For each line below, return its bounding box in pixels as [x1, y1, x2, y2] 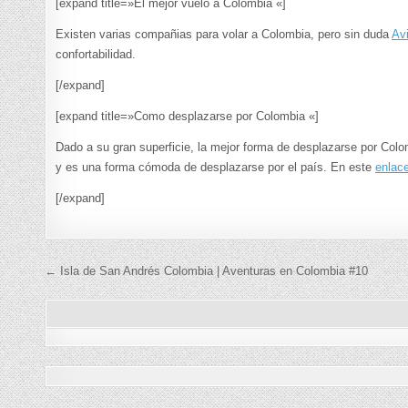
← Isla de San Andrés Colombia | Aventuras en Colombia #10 [45, 264, 369, 279]
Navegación [44, 261, 189, 291]
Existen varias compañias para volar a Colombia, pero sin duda [56, 27, 393, 42]
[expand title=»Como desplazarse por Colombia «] [56, 109, 320, 124]
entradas [44, 320, 152, 349]
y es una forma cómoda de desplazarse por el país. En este [56, 160, 376, 175]
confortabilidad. [56, 47, 137, 62]
